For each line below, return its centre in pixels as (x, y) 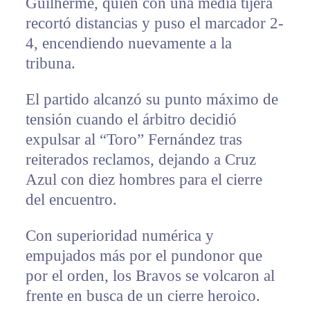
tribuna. (50, 63)
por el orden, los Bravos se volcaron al (150, 275)
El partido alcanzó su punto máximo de (152, 99)
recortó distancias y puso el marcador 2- (154, 23)
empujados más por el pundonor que (144, 255)
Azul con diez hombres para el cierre (144, 179)
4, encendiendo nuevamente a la (128, 43)
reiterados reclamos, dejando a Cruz (140, 159)
